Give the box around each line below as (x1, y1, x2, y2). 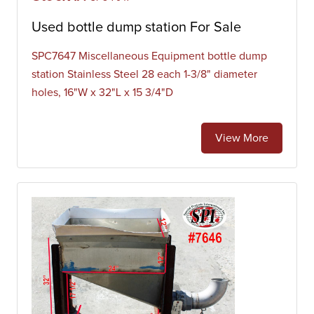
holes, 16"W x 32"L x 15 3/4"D (32, 87, 173, 98)
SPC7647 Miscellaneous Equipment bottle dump (32, 50, 267, 62)
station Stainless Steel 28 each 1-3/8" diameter (32, 69, 257, 80)
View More (215, 132, 268, 144)
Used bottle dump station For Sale (32, 20, 241, 34)
